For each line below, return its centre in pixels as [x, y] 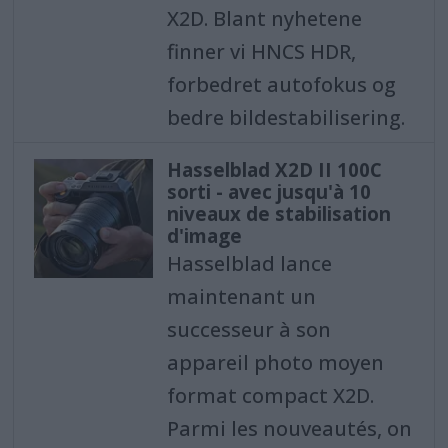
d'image [204, 236]
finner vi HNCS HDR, [261, 52]
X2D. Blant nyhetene [264, 19]
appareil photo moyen [275, 363]
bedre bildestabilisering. [285, 118]
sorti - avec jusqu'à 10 [268, 192]
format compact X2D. [270, 396]
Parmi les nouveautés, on [289, 429]
